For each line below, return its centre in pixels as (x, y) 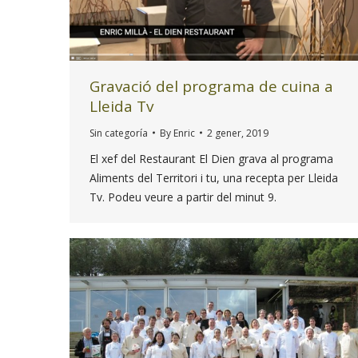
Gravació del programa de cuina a (211, 86)
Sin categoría (119, 133)
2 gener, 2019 (238, 133)
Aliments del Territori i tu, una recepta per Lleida (214, 177)
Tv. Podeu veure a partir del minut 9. (186, 197)
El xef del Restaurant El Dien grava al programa (211, 158)
